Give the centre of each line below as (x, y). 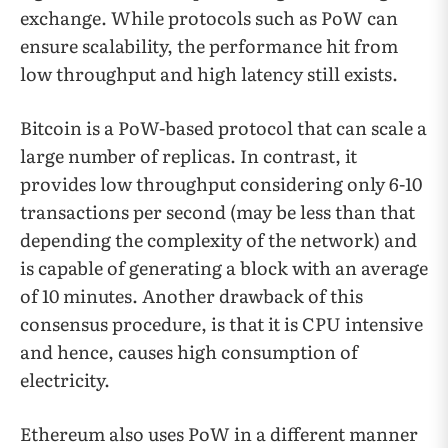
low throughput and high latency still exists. (209, 74)
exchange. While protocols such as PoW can (209, 18)
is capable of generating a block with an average (224, 268)
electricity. (65, 380)
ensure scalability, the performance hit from (209, 46)
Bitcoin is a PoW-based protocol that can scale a (223, 128)
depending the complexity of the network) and (218, 240)
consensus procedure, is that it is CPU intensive (221, 324)
